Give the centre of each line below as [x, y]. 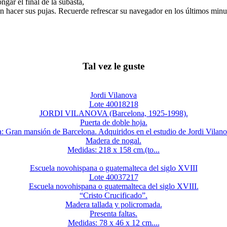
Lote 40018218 [113, 104]
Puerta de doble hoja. [113, 122]
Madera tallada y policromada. [113, 204]
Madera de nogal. [113, 140]
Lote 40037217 [113, 177]
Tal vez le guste [113, 66]
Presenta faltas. [113, 213]
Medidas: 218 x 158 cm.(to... [113, 149]
